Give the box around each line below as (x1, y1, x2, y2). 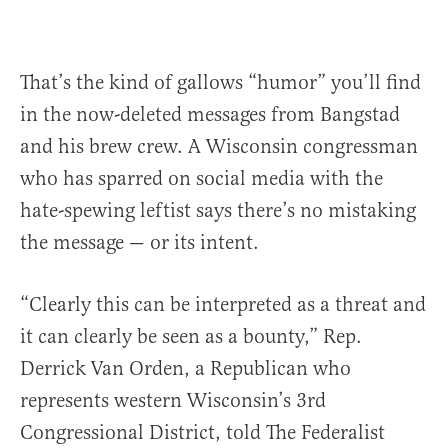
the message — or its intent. (20, 230, 264, 256)
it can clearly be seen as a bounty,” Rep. (20, 324, 362, 350)
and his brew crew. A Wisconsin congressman (20, 134, 418, 160)
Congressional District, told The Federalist (20, 420, 385, 446)
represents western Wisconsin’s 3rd (20, 388, 326, 414)
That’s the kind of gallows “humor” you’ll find (20, 70, 421, 96)
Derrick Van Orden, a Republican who (20, 356, 351, 382)
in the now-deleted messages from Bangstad (20, 102, 400, 128)
